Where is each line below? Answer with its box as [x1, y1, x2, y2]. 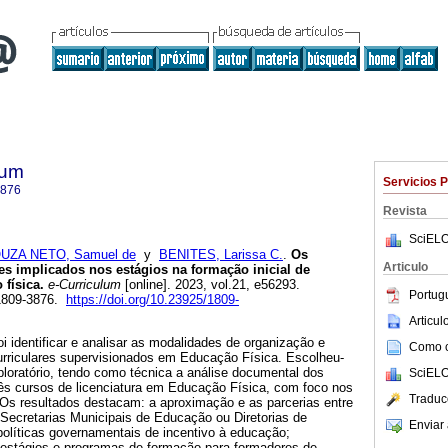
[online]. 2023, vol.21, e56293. [121, 277, 300, 293]
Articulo [383, 260, 428, 274]
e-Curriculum [44, 277, 121, 293]
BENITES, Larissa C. [159, 247, 283, 263]
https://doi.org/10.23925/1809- [66, 292, 239, 308]
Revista [383, 204, 427, 218]
